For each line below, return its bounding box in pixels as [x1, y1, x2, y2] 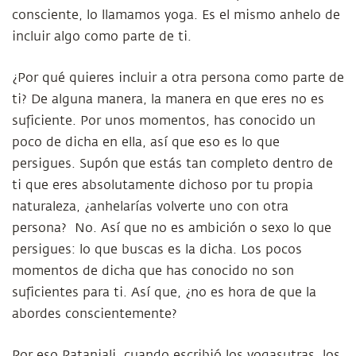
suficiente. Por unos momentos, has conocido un [12, 114, 315, 128]
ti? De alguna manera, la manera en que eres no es [12, 92, 324, 106]
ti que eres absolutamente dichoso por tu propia [12, 178, 313, 192]
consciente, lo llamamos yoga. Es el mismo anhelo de [12, 8, 340, 22]
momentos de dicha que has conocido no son [12, 264, 294, 278]
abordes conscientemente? [12, 307, 177, 321]
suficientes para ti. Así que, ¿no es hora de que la [12, 285, 316, 300]
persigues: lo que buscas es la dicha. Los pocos [12, 242, 302, 257]
